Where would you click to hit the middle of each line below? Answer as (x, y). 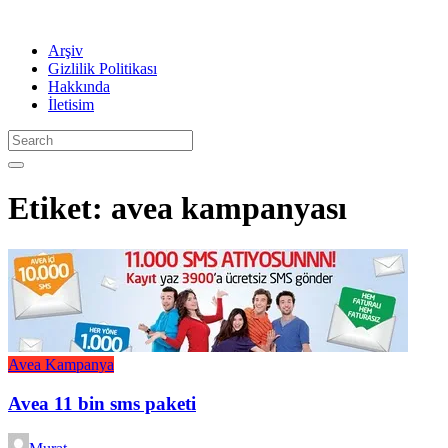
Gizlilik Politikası (102, 68)
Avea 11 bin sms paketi (102, 403)
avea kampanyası (229, 208)
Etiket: (59, 208)
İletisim (71, 104)
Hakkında (79, 86)
